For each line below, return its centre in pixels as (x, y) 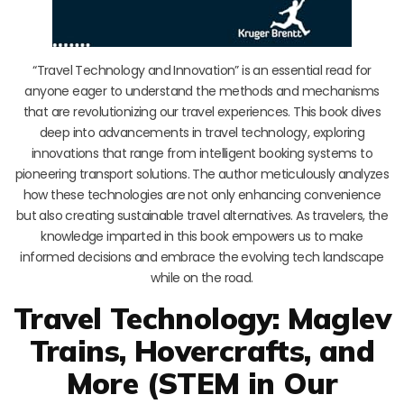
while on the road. (202, 277)
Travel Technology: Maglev (202, 317)
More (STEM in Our (202, 382)
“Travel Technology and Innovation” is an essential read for (202, 70)
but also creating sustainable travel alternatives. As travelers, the (202, 215)
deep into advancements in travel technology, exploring (202, 132)
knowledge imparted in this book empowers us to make (202, 236)
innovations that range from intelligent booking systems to (202, 153)
